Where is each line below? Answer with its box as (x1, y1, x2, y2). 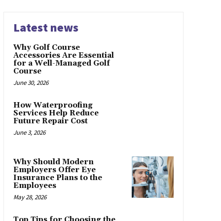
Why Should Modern (13, 157, 94, 167)
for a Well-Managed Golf (13, 59, 110, 69)
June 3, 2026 (13, 128, 45, 137)
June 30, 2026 (13, 78, 48, 87)
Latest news (13, 20, 78, 36)
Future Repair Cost (13, 116, 88, 126)
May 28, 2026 (13, 192, 46, 201)
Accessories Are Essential (13, 51, 114, 61)
